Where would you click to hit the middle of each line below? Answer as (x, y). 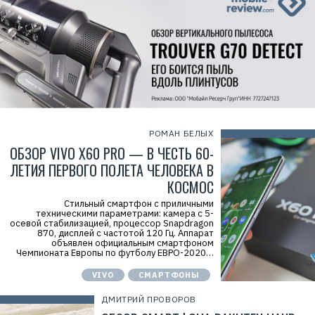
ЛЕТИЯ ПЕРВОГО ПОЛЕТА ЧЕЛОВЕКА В (111, 170)
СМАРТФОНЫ (169, 275)
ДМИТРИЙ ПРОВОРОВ (149, 299)
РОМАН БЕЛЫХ (181, 133)
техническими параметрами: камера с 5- (124, 213)
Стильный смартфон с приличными (139, 204)
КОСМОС (190, 187)
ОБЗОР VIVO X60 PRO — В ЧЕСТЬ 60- (111, 153)
